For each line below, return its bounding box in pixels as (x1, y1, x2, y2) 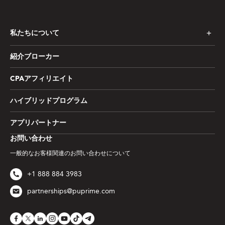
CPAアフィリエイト (10, 75, 73, 83)
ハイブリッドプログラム (10, 97, 87, 105)
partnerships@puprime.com (27, 187, 115, 196)
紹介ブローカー (10, 53, 59, 61)
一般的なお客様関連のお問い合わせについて (10, 150, 131, 157)
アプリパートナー (10, 120, 66, 127)
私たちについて (10, 30, 59, 37)
